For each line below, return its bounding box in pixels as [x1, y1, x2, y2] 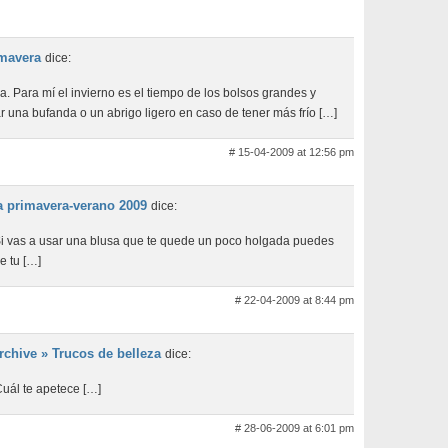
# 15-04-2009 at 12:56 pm [229, 146, 354, 158]
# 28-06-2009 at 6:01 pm [235, 422, 354, 434]
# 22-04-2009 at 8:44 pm [235, 294, 354, 306]
